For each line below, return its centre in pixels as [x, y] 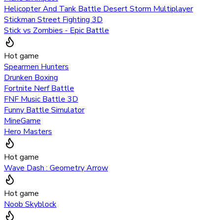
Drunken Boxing [31, 78]
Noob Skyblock [30, 205]
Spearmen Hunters [36, 67]
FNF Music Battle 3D [41, 99]
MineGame [22, 121]
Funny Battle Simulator [44, 110]
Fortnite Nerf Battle [39, 89]
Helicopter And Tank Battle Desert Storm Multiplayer [98, 9]
